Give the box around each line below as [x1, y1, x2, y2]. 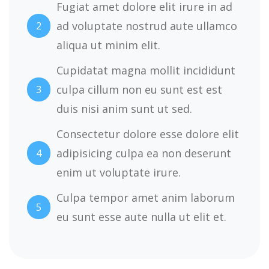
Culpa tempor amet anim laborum [56, 190, 235, 205]
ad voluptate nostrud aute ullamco [56, 19, 237, 34]
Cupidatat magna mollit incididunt [56, 63, 235, 78]
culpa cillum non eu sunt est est [56, 82, 222, 97]
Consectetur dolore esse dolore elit [56, 127, 239, 142]
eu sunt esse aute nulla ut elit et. [56, 210, 226, 225]
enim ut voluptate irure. [56, 165, 181, 180]
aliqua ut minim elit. [56, 38, 160, 53]
